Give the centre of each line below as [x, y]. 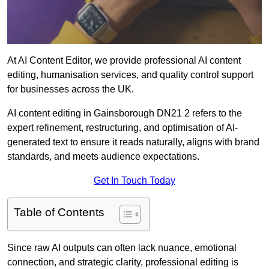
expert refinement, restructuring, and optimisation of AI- [122, 128]
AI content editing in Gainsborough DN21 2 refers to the [125, 113]
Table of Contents [59, 213]
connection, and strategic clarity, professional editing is [123, 262]
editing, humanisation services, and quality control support [130, 75]
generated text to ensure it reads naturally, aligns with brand [133, 142]
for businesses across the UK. [71, 89]
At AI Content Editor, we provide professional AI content [124, 61]
